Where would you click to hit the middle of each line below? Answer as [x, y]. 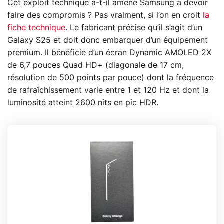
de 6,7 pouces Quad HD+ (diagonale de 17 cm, [96, 66]
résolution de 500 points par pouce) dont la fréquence [111, 78]
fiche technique [36, 28]
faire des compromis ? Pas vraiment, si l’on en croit [105, 16]
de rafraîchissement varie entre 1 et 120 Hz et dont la [108, 91]
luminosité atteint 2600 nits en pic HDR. [83, 103]
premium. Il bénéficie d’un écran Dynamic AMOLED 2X [109, 53]
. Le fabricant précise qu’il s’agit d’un [134, 28]
